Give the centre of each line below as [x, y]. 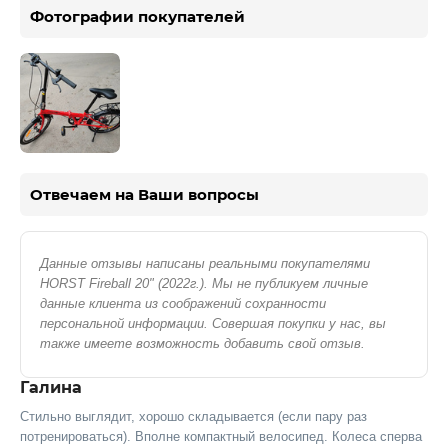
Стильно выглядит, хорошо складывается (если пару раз [193, 416]
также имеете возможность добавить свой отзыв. [202, 343]
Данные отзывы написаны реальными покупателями [205, 263]
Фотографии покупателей [137, 16]
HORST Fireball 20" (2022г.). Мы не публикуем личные [204, 283]
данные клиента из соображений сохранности [183, 303]
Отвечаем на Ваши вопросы [144, 194]
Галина [51, 387]
